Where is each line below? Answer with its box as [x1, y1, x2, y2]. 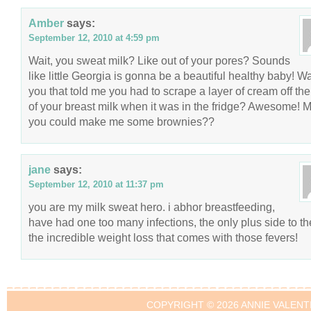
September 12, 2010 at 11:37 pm [28, 179, 164, 190]
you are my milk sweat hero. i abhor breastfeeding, [28, 201, 275, 213]
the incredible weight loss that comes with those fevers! [28, 231, 298, 244]
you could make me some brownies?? [28, 115, 215, 128]
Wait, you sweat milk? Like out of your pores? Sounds [28, 54, 290, 67]
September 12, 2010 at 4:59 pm [28, 33, 160, 43]
